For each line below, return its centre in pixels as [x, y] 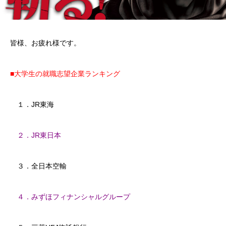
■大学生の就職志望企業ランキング [65, 74]
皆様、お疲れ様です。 [45, 43]
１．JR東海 [32, 104]
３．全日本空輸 [38, 166]
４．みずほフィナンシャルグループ [70, 197]
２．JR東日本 [39, 135]
